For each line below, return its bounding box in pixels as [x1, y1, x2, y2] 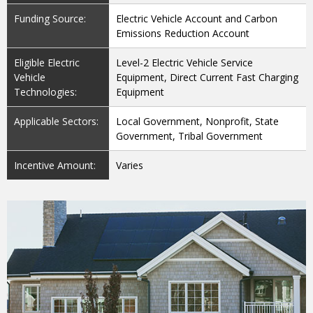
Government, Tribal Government [116, 129, 263, 143]
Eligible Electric [14, 56, 80, 70]
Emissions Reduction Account [116, 27, 250, 41]
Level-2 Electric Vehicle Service [116, 56, 254, 70]
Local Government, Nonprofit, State [116, 115, 279, 129]
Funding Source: [14, 12, 86, 26]
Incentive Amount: [14, 159, 96, 173]
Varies [116, 159, 144, 173]
